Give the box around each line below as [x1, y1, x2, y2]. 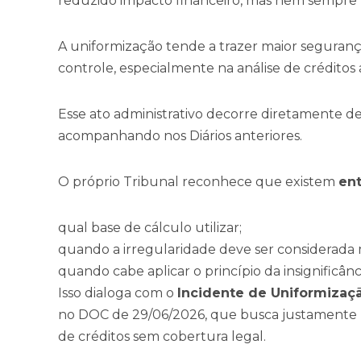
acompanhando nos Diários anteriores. [58, 128, 302, 144]
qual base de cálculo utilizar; [58, 220, 242, 236]
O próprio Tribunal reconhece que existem [58, 174, 338, 190]
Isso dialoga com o [58, 285, 177, 301]
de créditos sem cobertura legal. [58, 329, 266, 345]
